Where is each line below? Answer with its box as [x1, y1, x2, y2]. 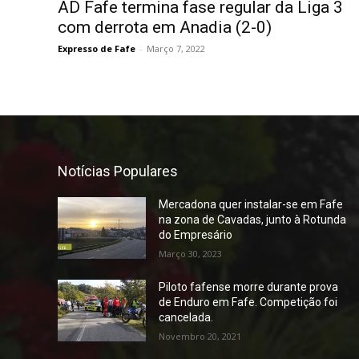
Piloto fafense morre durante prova [159, 280, 339, 293]
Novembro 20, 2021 [159, 329, 242, 342]
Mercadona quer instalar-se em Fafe [159, 197, 344, 211]
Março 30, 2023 [159, 247, 223, 260]
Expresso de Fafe [58, 42, 135, 54]
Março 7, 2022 [147, 42, 205, 54]
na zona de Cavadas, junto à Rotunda [159, 212, 347, 226]
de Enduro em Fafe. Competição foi [159, 295, 338, 309]
